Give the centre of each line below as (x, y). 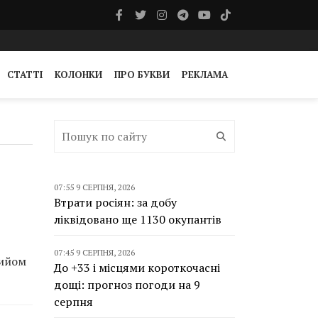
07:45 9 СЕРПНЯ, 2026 (94, 252)
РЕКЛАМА (205, 75)
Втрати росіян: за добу (115, 202)
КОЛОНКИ (78, 75)
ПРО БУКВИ (142, 75)
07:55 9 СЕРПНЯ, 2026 (94, 187)
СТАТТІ (25, 75)
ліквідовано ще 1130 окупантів (138, 219)
